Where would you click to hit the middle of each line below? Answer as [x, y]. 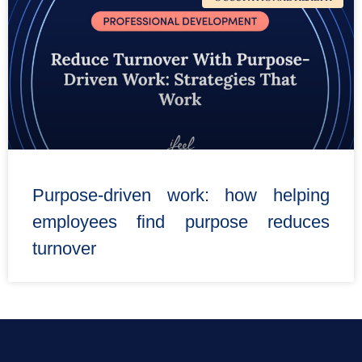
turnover [64, 248]
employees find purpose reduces [181, 222]
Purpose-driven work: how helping [181, 195]
